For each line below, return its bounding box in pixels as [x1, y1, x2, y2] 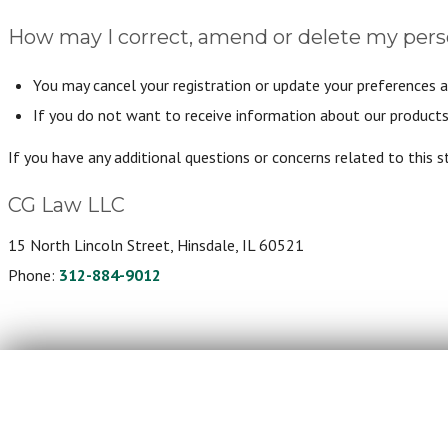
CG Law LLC [8, 193, 125, 217]
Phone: [8, 265, 59, 285]
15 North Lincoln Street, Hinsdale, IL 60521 [8, 235, 304, 255]
